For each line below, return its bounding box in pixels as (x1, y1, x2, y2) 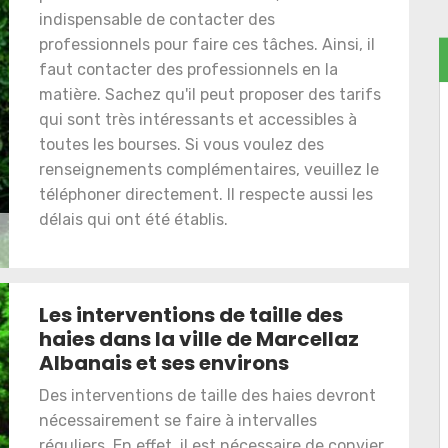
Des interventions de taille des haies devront (39, 385, 376, 405)
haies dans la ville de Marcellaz (39, 324, 359, 353)
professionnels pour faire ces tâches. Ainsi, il (39, 34, 375, 54)
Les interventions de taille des (39, 300, 343, 329)
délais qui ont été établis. (39, 209, 228, 229)
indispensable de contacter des (39, 9, 275, 29)
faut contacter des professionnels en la (39, 59, 338, 79)
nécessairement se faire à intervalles (39, 410, 317, 430)
